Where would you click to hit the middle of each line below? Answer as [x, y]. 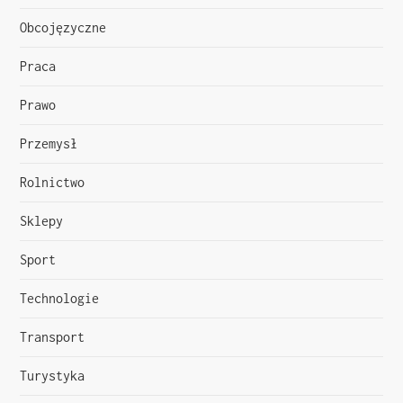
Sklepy [42, 220]
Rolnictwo [53, 182]
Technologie [60, 298]
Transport [53, 336]
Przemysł [49, 143]
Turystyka [53, 375]
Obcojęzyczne [63, 27]
